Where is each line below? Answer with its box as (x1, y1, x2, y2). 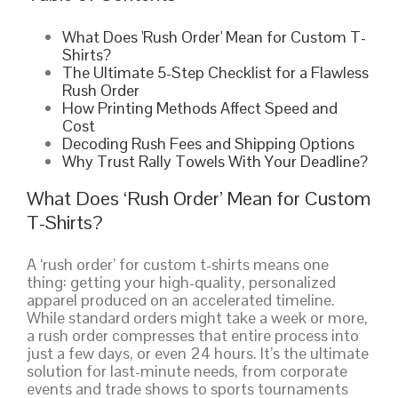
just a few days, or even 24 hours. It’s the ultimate (27, 342, 369, 363)
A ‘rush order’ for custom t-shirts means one (27, 253, 329, 275)
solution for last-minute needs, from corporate (27, 360, 347, 381)
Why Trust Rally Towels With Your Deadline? (62, 150, 368, 171)
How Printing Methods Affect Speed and (62, 97, 338, 118)
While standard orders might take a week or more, (27, 306, 368, 328)
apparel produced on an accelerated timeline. (27, 289, 335, 310)
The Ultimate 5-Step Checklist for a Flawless (62, 61, 369, 83)
